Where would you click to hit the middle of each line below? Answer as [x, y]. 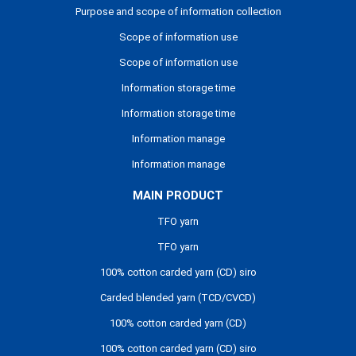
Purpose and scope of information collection [178, 12]
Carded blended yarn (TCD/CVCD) [178, 298]
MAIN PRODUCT [178, 196]
